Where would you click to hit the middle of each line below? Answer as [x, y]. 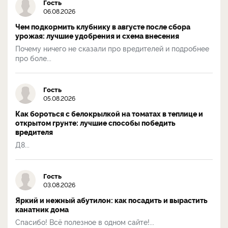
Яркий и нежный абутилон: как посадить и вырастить [111, 200]
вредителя [34, 132]
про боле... [33, 58]
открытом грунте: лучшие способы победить [95, 122]
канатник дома [42, 209]
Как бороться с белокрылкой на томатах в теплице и [109, 113]
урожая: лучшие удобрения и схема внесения [97, 35]
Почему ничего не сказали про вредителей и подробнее [112, 48]
